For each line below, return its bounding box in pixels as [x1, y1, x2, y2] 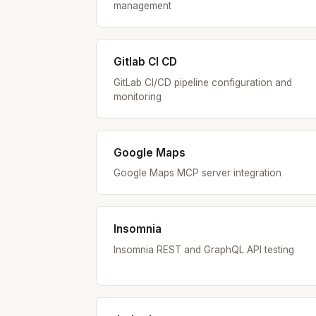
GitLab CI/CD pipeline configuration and [114, 76, 292, 88]
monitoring [114, 90, 162, 102]
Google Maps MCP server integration [114, 167, 281, 179]
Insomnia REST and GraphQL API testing [114, 243, 294, 255]
